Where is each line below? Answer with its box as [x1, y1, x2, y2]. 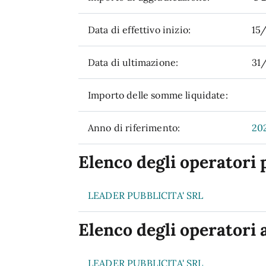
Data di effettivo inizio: [88, 24, 191, 36]
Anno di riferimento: [88, 122, 180, 134]
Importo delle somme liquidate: [88, 89, 228, 101]
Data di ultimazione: [88, 56, 179, 68]
